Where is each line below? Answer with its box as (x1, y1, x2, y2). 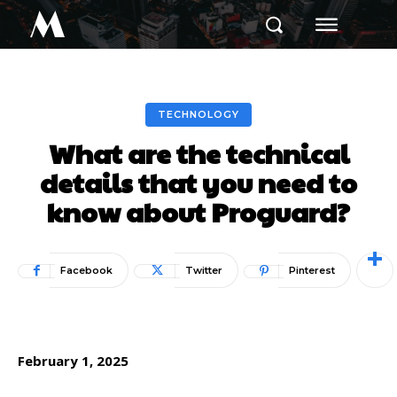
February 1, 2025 (18, 352, 128, 370)
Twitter (185, 264, 222, 276)
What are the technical (48, 135, 349, 171)
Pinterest (289, 264, 335, 276)
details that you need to (40, 164, 357, 200)
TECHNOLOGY (158, 108, 239, 121)
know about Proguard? (47, 193, 350, 230)
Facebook (60, 264, 113, 276)
